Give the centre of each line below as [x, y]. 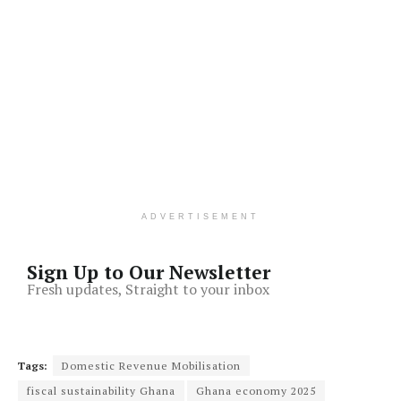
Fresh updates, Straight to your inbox [148, 289]
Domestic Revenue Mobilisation [151, 365]
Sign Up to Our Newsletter [149, 272]
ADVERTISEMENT [200, 216]
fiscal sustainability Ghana [101, 390]
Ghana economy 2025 [256, 390]
